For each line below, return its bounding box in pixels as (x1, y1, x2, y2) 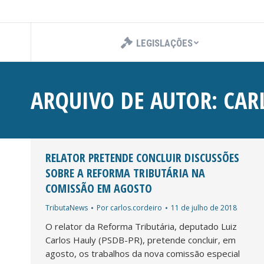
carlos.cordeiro (110, 202, 162, 213)
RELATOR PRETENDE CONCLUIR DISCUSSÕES (45, 149, 239, 166)
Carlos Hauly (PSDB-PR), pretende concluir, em (45, 233, 236, 246)
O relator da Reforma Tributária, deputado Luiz (45, 220, 237, 232)
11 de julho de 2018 (171, 202, 237, 213)
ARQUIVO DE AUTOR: (31, 83, 223, 116)
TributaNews (45, 202, 88, 213)
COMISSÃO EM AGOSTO (45, 180, 152, 196)
